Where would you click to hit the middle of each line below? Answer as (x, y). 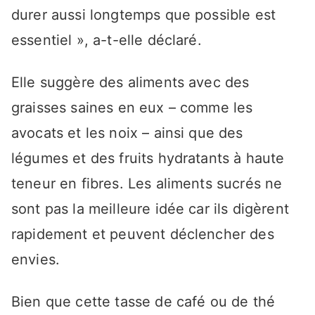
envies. (36, 260)
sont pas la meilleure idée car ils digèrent (150, 209)
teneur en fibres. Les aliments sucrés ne (147, 184)
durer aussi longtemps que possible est (144, 15)
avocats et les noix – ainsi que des (127, 133)
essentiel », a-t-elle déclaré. (107, 40)
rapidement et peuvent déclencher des (143, 234)
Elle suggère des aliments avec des (130, 83)
